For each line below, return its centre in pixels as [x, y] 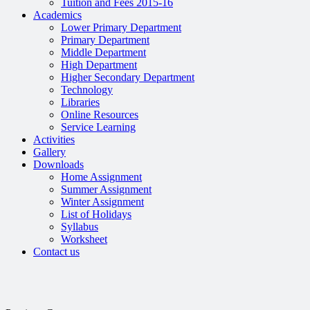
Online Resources [100, 115]
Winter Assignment [102, 202]
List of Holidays [96, 214]
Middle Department [103, 52]
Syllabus [80, 227]
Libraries [80, 102]
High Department [99, 65]
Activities [54, 139]
